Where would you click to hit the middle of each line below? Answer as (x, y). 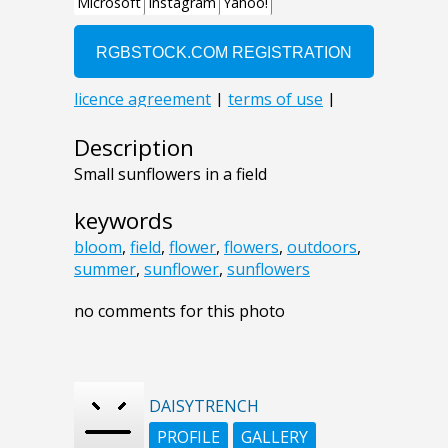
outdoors (322, 247)
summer (105, 269)
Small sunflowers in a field (170, 174)
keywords (123, 221)
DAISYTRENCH (204, 406)
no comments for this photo (179, 311)
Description (134, 148)
